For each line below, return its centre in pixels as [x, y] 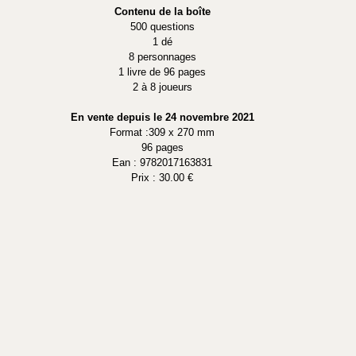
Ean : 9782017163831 [162, 162]
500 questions [162, 26]
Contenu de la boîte [162, 11]
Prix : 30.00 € [162, 177]
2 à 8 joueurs [162, 87]
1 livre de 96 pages [162, 72]
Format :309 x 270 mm [162, 132]
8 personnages [162, 56]
